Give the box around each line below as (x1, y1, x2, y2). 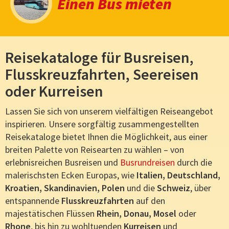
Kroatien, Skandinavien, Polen (5, 182, 125, 194)
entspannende (5, 195, 59, 207)
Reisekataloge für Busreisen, (5, 48, 194, 67)
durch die (175, 156, 212, 169)
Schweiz (157, 182, 190, 194)
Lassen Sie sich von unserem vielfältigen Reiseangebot (5, 105, 213, 118)
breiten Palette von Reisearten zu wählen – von (5, 144, 184, 156)
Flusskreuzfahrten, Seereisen (5, 64, 199, 84)
